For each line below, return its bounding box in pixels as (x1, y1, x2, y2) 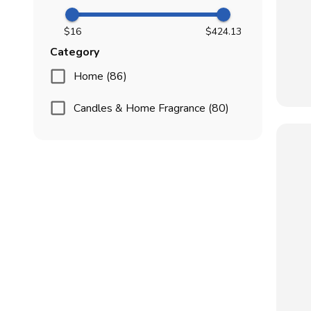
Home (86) (74, 69, 128, 85)
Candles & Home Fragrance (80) (74, 100, 230, 116)
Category (50, 44, 99, 60)
